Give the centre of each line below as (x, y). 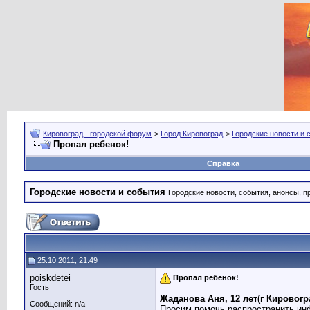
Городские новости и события (98, 192)
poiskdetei (50, 278)
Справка (223, 163)
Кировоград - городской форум (97, 134)
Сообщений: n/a (57, 304)
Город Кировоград (192, 134)
